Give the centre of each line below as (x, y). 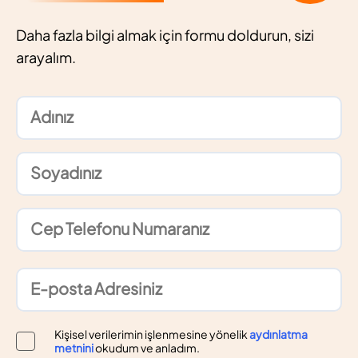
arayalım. (46, 57)
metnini (74, 348)
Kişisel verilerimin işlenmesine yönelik (151, 334)
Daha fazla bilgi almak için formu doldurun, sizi (165, 35)
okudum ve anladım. (147, 348)
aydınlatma (278, 334)
